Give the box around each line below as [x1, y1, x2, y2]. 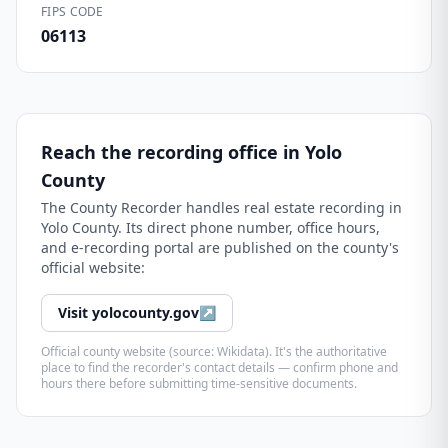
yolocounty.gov [92, 303, 199, 322]
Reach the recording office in [41, 140, 305, 164]
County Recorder [70, 198, 182, 217]
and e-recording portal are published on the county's [41, 238, 399, 257]
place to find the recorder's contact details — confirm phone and [41, 359, 398, 376]
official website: [41, 258, 145, 277]
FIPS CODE [41, 3, 104, 20]
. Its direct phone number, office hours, [118, 218, 380, 237]
